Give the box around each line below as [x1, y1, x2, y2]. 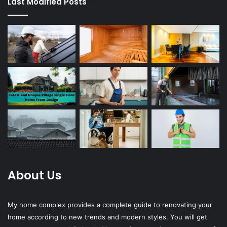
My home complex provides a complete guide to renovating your [8, 200, 212, 209]
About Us [8, 167, 61, 183]
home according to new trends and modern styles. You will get [8, 212, 207, 221]
